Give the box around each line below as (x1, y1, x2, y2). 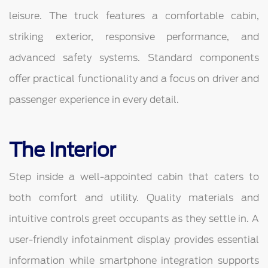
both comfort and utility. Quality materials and (9, 192, 259, 204)
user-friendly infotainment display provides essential (9, 234, 259, 246)
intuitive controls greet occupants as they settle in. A (9, 213, 259, 225)
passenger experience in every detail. (9, 94, 179, 106)
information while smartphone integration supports (9, 255, 259, 267)
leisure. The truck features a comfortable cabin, (9, 10, 259, 22)
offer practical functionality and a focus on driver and (9, 73, 259, 85)
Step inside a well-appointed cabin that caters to (9, 171, 259, 183)
